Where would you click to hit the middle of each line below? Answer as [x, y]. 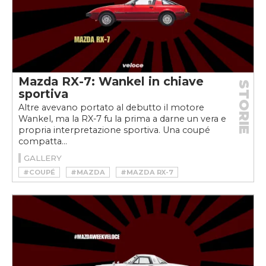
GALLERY [43, 158]
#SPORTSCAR [87, 197]
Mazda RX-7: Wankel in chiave [111, 82]
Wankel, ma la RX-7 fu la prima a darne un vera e [122, 119]
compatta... [43, 142]
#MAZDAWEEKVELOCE [66, 185]
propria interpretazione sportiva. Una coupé [114, 130]
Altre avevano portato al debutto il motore [111, 108]
